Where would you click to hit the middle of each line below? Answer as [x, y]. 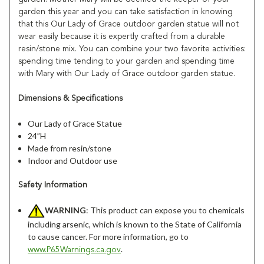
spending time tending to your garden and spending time [126, 61]
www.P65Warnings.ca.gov [75, 250]
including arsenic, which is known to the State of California [135, 224]
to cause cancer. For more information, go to [108, 236]
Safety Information [53, 185]
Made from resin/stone [70, 148]
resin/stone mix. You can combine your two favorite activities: [132, 49]
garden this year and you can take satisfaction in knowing [126, 11]
